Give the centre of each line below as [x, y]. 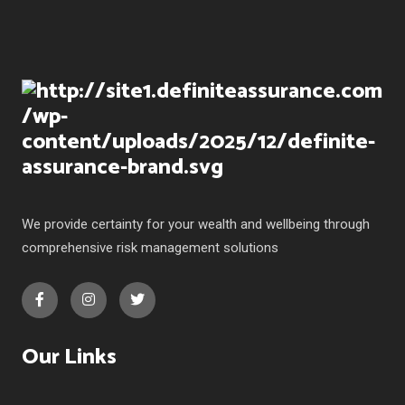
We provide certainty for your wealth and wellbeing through [196, 224]
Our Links [69, 357]
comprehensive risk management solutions [150, 247]
